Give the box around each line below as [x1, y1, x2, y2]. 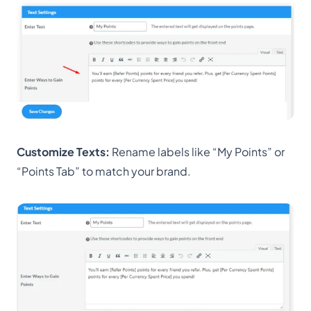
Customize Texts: [17, 144, 110, 159]
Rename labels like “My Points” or [110, 144, 285, 159]
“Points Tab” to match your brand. [17, 163, 191, 178]
